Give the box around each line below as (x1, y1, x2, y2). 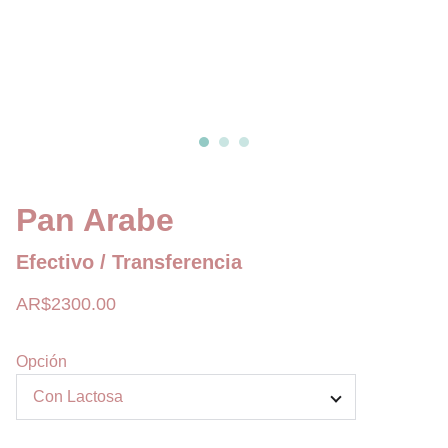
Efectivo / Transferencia (16, 251, 242, 273)
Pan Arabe (16, 202, 174, 238)
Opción (16, 353, 67, 370)
